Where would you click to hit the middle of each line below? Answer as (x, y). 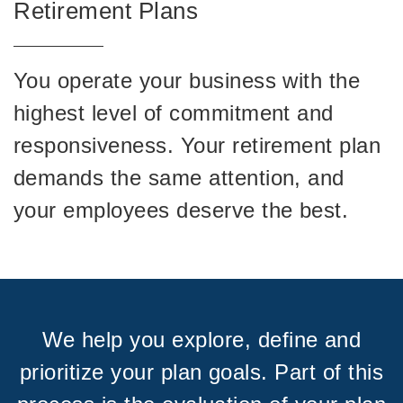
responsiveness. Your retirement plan (197, 145)
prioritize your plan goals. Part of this (201, 372)
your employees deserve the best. (181, 210)
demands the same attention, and (179, 177)
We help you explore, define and (201, 339)
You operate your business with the (187, 80)
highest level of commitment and (174, 112)
